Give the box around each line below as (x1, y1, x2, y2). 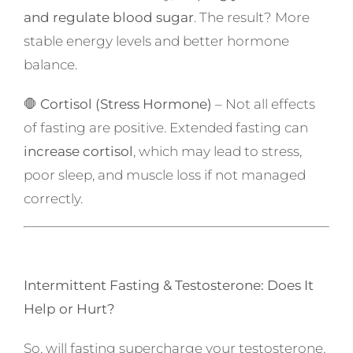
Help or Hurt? (23, 301, 115, 318)
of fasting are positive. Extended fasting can (23, 119, 308, 136)
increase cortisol (23, 143, 133, 159)
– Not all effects (211, 95, 315, 112)
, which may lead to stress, (132, 143, 302, 159)
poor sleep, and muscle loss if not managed (23, 166, 306, 183)
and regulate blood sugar (23, 9, 194, 25)
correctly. (23, 190, 83, 206)
